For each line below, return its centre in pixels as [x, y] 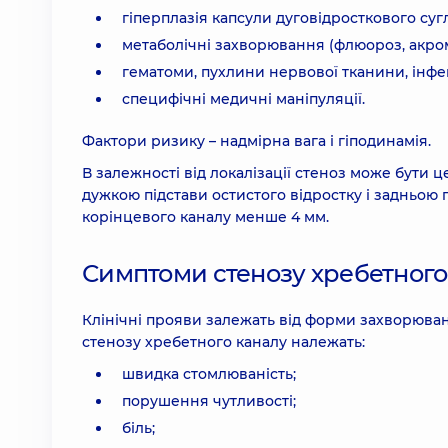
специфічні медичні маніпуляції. [243, 99]
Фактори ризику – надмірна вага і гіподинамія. [256, 141]
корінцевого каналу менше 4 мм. [205, 217]
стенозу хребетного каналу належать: [223, 342]
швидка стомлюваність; [209, 374]
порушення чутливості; [209, 401]
